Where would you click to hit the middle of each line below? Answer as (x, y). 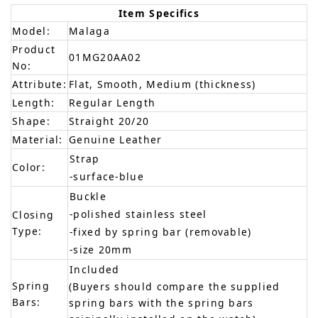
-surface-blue (107, 177)
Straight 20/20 (109, 121)
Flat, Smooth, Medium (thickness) (163, 84)
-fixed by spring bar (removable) (161, 232)
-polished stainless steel (138, 214)
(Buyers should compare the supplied (175, 287)
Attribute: (39, 84)
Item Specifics (159, 13)
